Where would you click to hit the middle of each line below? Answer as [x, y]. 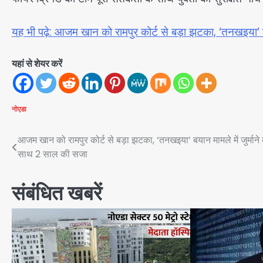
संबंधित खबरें [57, 194]
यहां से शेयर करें [37, 64]
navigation [52, 164]
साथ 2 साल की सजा [53, 154]
